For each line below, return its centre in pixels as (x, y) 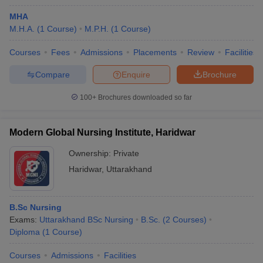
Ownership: (91, 153)
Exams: (24, 220)
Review (201, 52)
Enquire (136, 74)
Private (126, 153)
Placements (155, 52)
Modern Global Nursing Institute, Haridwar (102, 132)
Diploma (25, 232)
